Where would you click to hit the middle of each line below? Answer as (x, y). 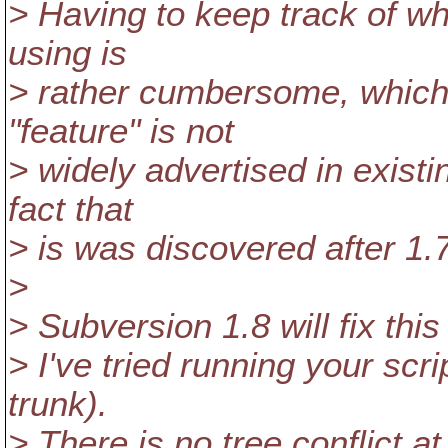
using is (67, 53)
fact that (70, 209)
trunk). (58, 404)
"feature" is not (121, 131)
